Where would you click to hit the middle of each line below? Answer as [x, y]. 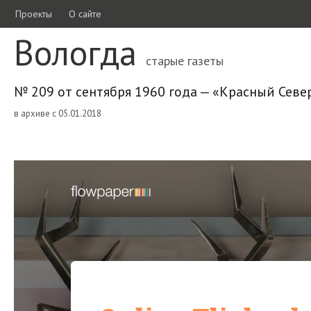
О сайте [85, 14]
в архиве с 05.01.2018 [58, 114]
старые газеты [185, 61]
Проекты [33, 14]
